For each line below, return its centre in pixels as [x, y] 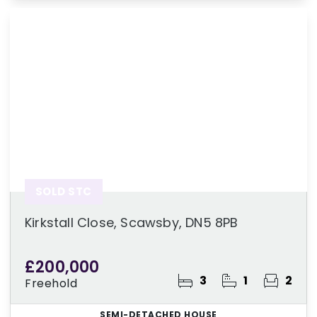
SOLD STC [64, 191]
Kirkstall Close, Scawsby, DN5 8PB [132, 223]
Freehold [51, 283]
